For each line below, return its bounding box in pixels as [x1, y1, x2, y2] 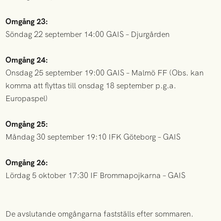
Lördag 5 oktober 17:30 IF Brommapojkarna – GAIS [5, 170, 186, 181]
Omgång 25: [5, 118, 48, 129]
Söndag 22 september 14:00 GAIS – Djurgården [5, 29, 170, 39]
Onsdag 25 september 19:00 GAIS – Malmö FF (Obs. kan [5, 67, 204, 78]
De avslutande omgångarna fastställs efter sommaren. [5, 208, 194, 219]
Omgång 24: [5, 54, 48, 65]
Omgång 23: [5, 16, 48, 27]
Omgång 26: [5, 157, 48, 168]
